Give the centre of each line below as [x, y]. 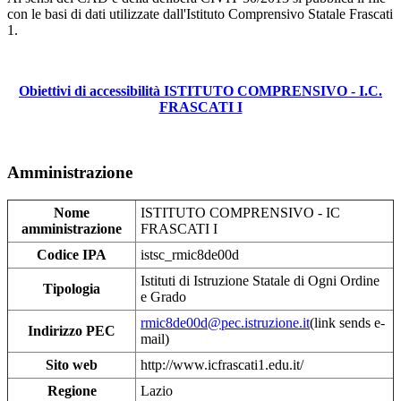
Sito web [72, 364]
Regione [72, 390]
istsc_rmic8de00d [190, 254]
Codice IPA [72, 254]
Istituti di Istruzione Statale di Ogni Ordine [260, 280]
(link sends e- [347, 322]
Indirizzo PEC [72, 330]
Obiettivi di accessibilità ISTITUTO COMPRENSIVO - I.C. [200, 91]
